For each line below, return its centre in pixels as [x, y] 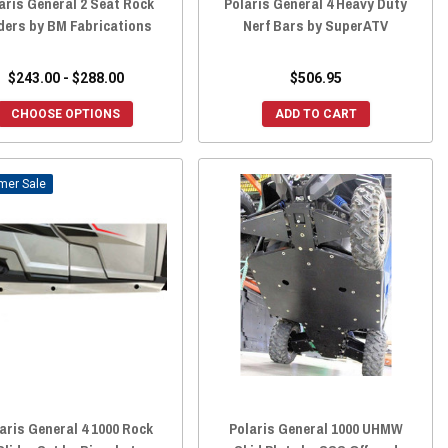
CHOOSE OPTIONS [66, 113]
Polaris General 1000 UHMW [315, 429]
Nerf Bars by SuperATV [316, 25]
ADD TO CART [315, 113]
